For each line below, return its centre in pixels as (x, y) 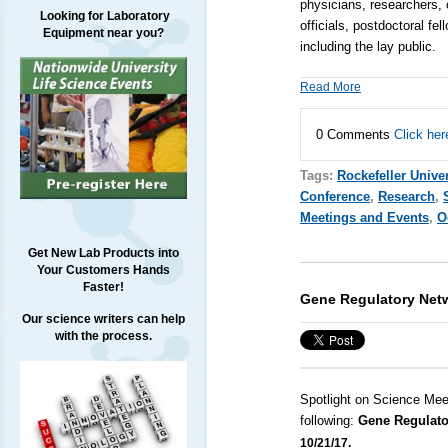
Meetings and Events (364, 218)
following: (328, 421)
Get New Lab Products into (103, 253)
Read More (330, 87)
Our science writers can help (103, 319)
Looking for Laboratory (103, 16)
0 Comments (354, 135)
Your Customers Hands (103, 270)
